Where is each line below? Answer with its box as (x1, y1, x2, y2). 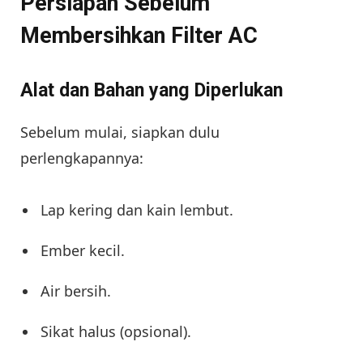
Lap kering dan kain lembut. (41, 199, 233, 220)
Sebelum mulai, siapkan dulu (20, 122, 220, 142)
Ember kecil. (41, 240, 125, 260)
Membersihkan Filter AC (20, 22, 258, 49)
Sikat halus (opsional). (41, 321, 191, 341)
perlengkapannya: (20, 147, 143, 168)
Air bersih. (41, 280, 111, 301)
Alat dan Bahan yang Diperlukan (20, 79, 283, 102)
